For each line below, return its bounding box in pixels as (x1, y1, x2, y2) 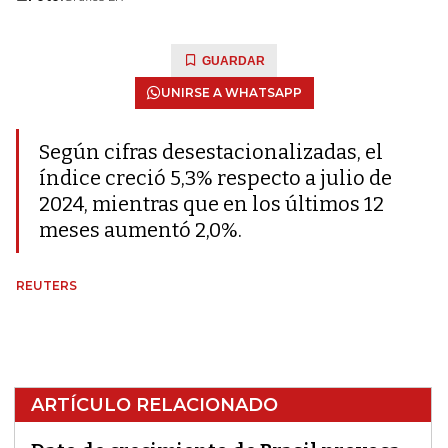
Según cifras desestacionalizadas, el (39, 140, 383, 164)
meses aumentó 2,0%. (39, 218, 242, 242)
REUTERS (16, 278, 77, 293)
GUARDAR (202, 54, 265, 68)
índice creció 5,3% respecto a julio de (39, 166, 392, 190)
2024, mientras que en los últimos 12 (39, 192, 384, 216)
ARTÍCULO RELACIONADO (31, 394, 278, 416)
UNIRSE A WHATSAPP (160, 85, 302, 100)
